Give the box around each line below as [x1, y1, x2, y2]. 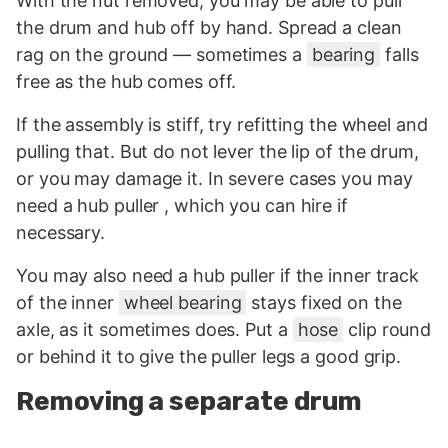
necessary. [16, 222, 106, 244]
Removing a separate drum [16, 386, 362, 418]
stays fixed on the [246, 292, 402, 314]
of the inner [16, 292, 119, 314]
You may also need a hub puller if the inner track [16, 265, 420, 287]
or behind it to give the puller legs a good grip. [16, 346, 402, 368]
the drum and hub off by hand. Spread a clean [16, 17, 402, 39]
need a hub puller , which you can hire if [16, 195, 348, 217]
